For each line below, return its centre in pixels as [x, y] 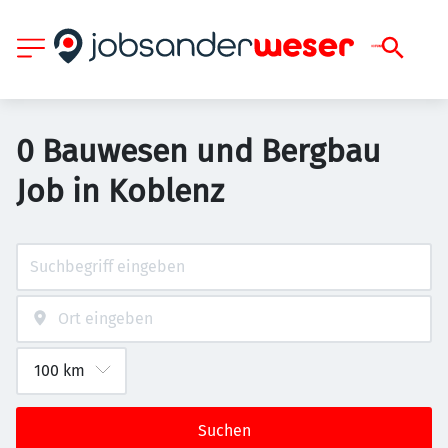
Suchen [224, 430]
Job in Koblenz [120, 191]
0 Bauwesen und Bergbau [198, 151]
